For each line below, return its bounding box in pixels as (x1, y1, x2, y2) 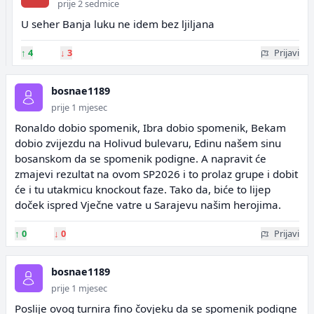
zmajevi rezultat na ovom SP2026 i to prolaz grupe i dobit (15, 167, 298, 181)
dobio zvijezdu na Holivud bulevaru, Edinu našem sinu (15, 136, 281, 150)
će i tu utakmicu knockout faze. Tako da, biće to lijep (15, 182, 271, 196)
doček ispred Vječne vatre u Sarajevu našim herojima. (15, 198, 281, 212)
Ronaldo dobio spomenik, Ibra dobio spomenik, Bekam (15, 121, 286, 135)
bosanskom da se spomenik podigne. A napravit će (15, 151, 266, 165)
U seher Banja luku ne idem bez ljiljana (21, 17, 214, 31)
